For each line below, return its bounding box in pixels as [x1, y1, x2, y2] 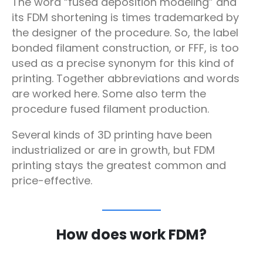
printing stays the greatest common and [12, 158, 226, 173]
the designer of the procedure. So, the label [12, 25, 238, 40]
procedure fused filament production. [12, 101, 209, 116]
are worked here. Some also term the [12, 86, 206, 101]
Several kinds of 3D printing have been [12, 127, 212, 143]
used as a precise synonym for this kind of [12, 55, 234, 70]
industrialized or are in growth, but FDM [12, 143, 215, 158]
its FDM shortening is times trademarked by [12, 9, 239, 25]
